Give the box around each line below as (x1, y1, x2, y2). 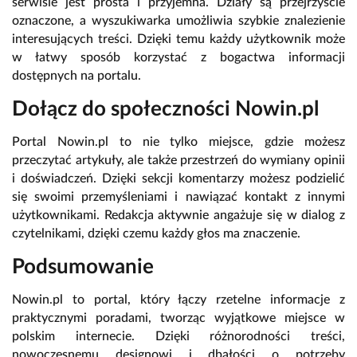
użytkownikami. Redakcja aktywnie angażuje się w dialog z (12, 209, 345, 222)
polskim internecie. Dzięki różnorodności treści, (12, 330, 345, 343)
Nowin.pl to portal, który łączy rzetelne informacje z (12, 293, 345, 307)
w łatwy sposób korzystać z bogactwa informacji (12, 51, 345, 65)
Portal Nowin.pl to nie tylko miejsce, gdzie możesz (12, 135, 345, 149)
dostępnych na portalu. (12, 69, 141, 83)
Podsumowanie (12, 257, 154, 278)
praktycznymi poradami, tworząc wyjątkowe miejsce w (12, 312, 345, 325)
